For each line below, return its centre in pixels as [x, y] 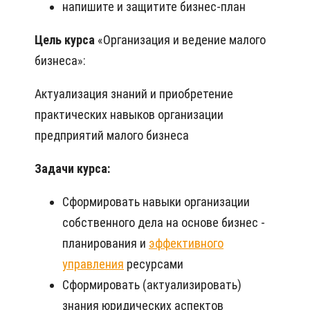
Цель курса [66, 40]
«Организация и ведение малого [182, 40]
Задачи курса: [72, 169]
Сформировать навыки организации [156, 202]
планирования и [106, 244]
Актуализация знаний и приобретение [134, 94]
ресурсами [154, 264]
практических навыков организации [129, 115]
